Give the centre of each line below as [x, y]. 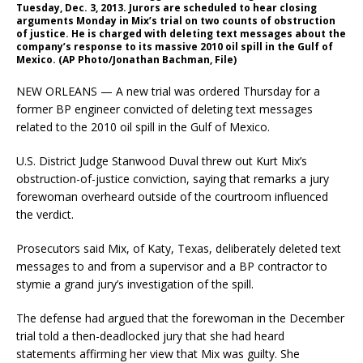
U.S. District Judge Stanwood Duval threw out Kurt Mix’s [162, 160]
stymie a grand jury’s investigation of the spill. [135, 284]
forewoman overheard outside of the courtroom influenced [172, 196]
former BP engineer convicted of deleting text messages [164, 109]
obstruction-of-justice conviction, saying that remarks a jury [173, 178]
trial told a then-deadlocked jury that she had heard [150, 335]
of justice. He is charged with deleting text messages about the [181, 33]
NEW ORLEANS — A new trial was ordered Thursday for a [168, 91]
